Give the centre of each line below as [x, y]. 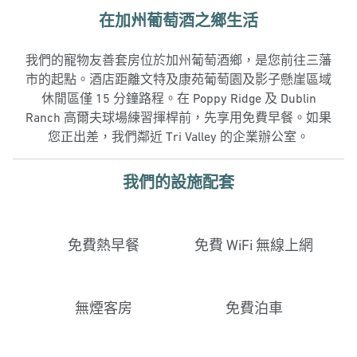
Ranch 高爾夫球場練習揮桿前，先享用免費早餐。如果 [178, 117]
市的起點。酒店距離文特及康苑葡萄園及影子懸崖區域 [178, 79]
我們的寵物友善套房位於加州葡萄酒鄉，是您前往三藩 [178, 60]
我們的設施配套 [178, 182]
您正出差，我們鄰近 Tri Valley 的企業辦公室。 [178, 136]
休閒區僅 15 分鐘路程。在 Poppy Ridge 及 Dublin [178, 98]
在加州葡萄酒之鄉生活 [178, 21]
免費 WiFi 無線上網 [254, 245]
